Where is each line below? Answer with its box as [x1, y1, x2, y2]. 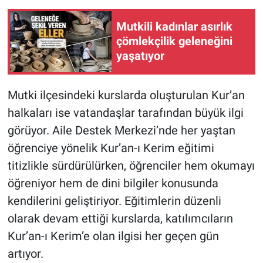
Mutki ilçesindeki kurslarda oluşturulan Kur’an [7, 87, 245, 102]
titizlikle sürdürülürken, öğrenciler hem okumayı [7, 158, 255, 173]
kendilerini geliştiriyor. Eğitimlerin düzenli [7, 193, 221, 208]
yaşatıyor [116, 49, 164, 63]
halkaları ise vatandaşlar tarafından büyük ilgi [7, 105, 244, 120]
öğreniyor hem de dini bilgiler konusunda [7, 176, 218, 190]
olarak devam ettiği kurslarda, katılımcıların [7, 211, 233, 225]
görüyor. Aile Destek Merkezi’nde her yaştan [7, 123, 235, 137]
